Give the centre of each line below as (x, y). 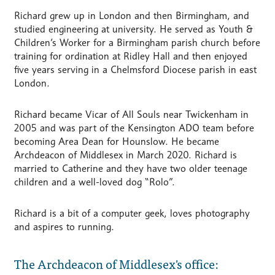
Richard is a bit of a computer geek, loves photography (132, 214)
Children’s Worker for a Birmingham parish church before (137, 43)
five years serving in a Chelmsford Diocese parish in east (135, 70)
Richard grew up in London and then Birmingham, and (131, 16)
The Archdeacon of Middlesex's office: (116, 263)
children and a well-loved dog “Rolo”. (94, 182)
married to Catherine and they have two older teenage (130, 169)
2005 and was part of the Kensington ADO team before (134, 128)
